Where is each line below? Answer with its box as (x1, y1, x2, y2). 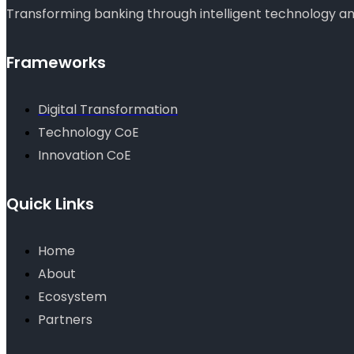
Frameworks (6, 51, 106, 73)
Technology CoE (38, 123, 139, 142)
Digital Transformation (38, 100, 178, 119)
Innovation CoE (38, 146, 131, 165)
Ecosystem (38, 287, 107, 306)
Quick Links (6, 192, 94, 215)
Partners (38, 310, 92, 329)
